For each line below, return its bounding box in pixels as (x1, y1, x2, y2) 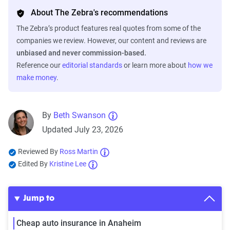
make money (16, 73, 56, 82)
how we (188, 61, 213, 70)
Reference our (16, 61, 62, 70)
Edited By (18, 160, 49, 168)
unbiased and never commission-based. (16, 49, 146, 57)
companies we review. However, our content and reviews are (16, 36, 206, 45)
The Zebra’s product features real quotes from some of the (16, 24, 201, 33)
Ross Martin (60, 147, 98, 156)
